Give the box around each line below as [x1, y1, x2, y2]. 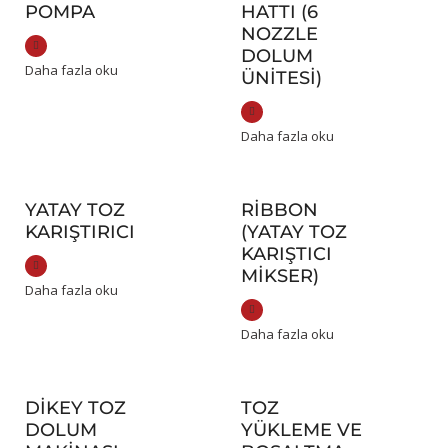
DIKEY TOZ [24, 397, 126, 420]
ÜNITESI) [240, 67, 322, 90]
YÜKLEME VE [240, 419, 362, 442]
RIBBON [240, 199, 318, 222]
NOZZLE [240, 23, 318, 46]
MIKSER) [240, 265, 319, 288]
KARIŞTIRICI [24, 221, 135, 244]
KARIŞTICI [240, 243, 332, 266]
